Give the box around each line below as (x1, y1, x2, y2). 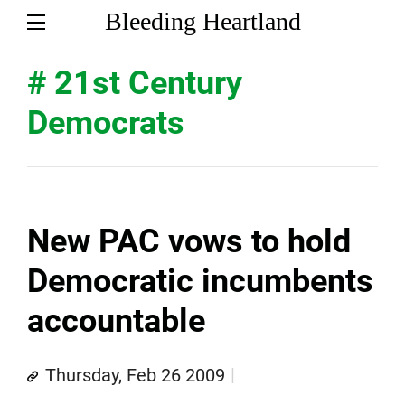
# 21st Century (27, 64, 242, 102)
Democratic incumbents (27, 262, 373, 300)
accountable (27, 302, 205, 340)
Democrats (27, 104, 184, 142)
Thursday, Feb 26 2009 (45, 364, 225, 386)
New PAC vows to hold (27, 222, 351, 260)
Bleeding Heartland (104, 7, 301, 35)
